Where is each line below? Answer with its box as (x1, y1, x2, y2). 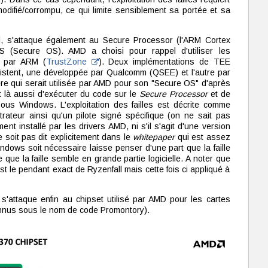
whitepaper (133, 132, 175, 142)
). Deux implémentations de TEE (98, 57, 230, 66)
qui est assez (175, 132, 230, 142)
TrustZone (45, 57, 92, 66)
